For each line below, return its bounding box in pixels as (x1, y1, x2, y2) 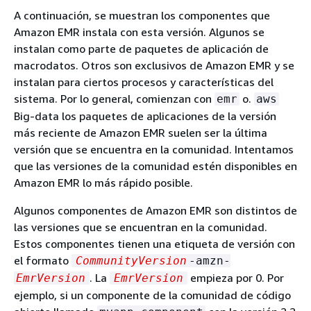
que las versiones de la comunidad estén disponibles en (14, 158, 297, 173)
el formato (14, 253, 72, 267)
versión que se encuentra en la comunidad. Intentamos (14, 142, 294, 156)
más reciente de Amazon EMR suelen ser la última (14, 125, 267, 140)
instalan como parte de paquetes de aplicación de (14, 41, 269, 56)
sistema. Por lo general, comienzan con (14, 91, 215, 106)
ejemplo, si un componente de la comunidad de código (14, 287, 291, 302)
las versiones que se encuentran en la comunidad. (14, 219, 267, 234)
